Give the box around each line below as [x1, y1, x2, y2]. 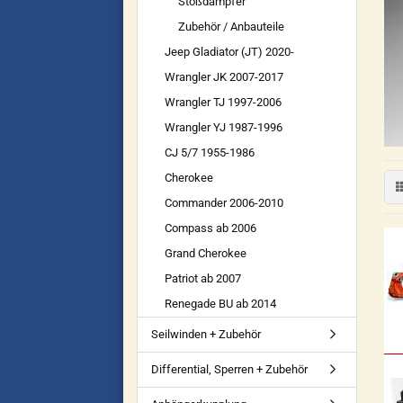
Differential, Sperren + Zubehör [151, 363, 308, 376]
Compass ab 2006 [165, 221, 256, 235]
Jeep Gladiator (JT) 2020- [165, 45, 294, 58]
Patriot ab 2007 [165, 272, 241, 285]
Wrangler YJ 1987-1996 [165, 121, 282, 134]
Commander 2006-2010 [165, 196, 283, 210]
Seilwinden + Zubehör [151, 327, 261, 341]
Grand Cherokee [165, 246, 246, 260]
